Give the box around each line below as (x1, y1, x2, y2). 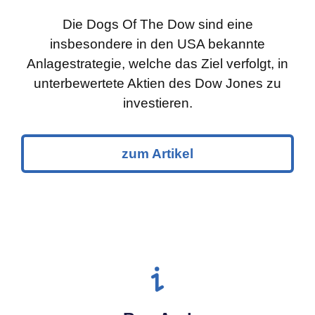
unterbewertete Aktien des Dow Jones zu (34, 76, 281, 91)
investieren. (122, 96, 193, 111)
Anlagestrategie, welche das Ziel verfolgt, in (27, 56, 288, 72)
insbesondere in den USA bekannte (50, 37, 265, 52)
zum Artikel (122, 146, 193, 162)
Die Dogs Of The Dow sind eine (62, 17, 253, 32)
